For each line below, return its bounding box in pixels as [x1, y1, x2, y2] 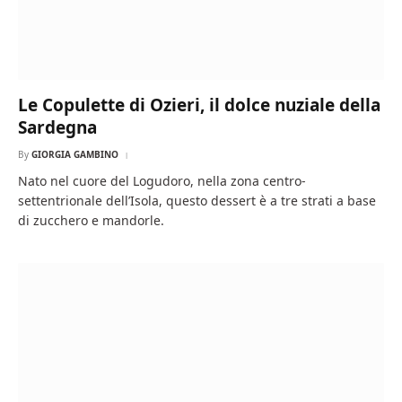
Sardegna [18, 116, 97, 139]
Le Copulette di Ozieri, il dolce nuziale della [18, 93, 380, 117]
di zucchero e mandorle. [18, 212, 164, 229]
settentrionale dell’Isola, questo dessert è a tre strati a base [18, 192, 376, 209]
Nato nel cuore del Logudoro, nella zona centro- [18, 172, 306, 189]
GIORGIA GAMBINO [31, 148, 118, 161]
